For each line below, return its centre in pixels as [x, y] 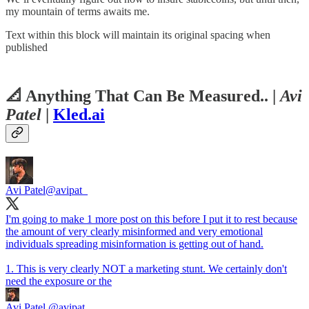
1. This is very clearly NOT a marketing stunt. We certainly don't [146, 269]
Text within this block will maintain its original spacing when [138, 35]
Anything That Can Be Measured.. [147, 96]
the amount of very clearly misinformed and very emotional [134, 232]
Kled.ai [79, 115]
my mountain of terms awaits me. [78, 12]
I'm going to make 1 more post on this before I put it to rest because [151, 219]
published [27, 48]
